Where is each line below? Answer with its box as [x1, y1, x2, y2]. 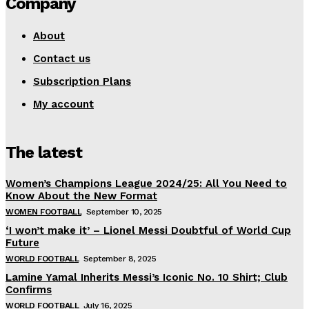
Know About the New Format [6, 189, 157, 202]
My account [33, 97, 94, 110]
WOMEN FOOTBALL [6, 206, 81, 217]
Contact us [33, 52, 90, 65]
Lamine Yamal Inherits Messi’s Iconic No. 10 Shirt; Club [6, 270, 288, 283]
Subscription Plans [33, 74, 131, 88]
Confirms [6, 283, 52, 296]
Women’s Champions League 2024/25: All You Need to [6, 177, 287, 190]
